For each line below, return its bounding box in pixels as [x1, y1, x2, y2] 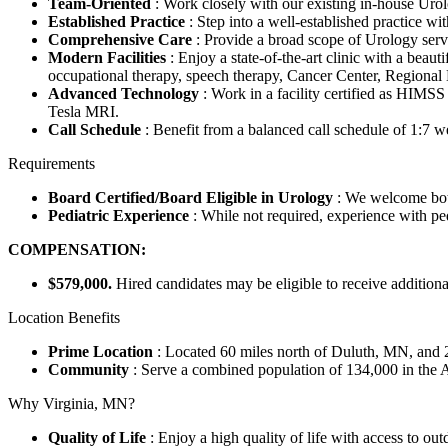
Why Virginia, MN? [8, 395, 135, 413]
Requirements [8, 155, 95, 173]
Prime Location [48, 343, 157, 361]
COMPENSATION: [8, 241, 146, 259]
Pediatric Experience [48, 207, 193, 225]
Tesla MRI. [48, 103, 119, 121]
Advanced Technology [48, 85, 203, 103]
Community [48, 361, 133, 379]
